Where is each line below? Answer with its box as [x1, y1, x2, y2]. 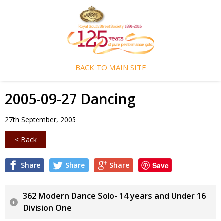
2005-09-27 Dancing [5, 89, 136, 108]
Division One [23, 202, 72, 213]
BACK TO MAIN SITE [75, 62, 146, 72]
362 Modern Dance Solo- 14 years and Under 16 [23, 190, 206, 201]
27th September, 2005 [5, 114, 76, 124]
